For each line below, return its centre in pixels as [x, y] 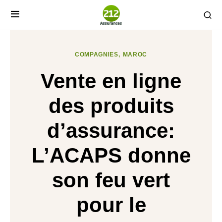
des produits [111, 106]
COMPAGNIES [97, 55]
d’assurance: [111, 131]
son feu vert [111, 180]
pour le [111, 205]
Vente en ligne [111, 81]
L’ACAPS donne [111, 155]
